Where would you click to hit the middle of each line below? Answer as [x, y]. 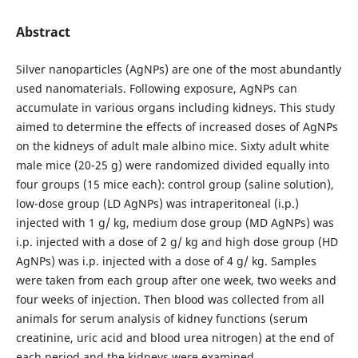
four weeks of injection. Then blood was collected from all [170, 299]
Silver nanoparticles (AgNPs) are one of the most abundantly [178, 69]
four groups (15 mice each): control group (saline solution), [175, 184]
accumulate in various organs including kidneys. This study [175, 107]
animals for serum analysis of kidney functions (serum [161, 318]
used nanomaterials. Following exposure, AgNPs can [156, 88]
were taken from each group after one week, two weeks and [176, 280]
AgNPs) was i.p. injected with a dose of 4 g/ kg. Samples [166, 261]
